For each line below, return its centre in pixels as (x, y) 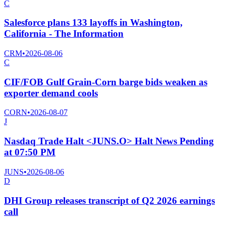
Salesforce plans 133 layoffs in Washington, (93, 23)
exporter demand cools (51, 93)
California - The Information (64, 34)
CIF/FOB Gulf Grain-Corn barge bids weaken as (106, 82)
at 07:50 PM (30, 152)
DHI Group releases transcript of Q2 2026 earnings (109, 200)
